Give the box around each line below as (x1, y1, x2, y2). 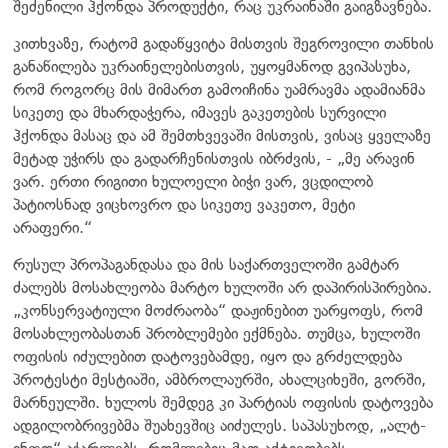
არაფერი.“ (13, 217, 92, 237)
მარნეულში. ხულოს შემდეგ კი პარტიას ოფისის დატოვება (13, 392, 433, 412)
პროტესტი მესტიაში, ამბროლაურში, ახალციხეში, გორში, (13, 369, 426, 389)
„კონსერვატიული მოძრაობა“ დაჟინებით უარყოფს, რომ (13, 300, 423, 320)
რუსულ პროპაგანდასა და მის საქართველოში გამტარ (13, 254, 399, 274)
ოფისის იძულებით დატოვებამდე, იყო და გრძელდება (13, 346, 402, 366)
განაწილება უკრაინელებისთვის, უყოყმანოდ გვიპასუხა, (13, 56, 411, 76)
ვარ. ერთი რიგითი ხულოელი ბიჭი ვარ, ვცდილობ (13, 171, 373, 191)
